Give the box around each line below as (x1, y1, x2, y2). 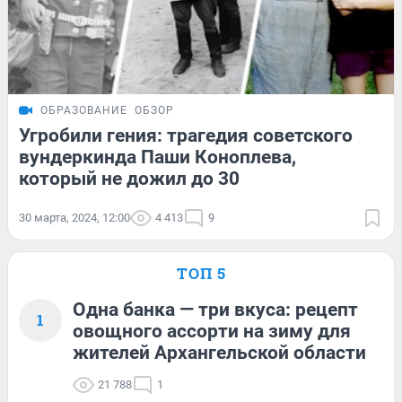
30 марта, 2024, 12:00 (19, 211, 130, 225)
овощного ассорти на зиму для (73, 320, 351, 343)
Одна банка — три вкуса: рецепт (73, 299, 358, 321)
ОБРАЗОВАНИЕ (40, 104, 127, 118)
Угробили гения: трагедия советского (19, 125, 353, 147)
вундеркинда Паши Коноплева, (19, 146, 296, 169)
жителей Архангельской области (73, 342, 366, 364)
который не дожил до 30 (19, 168, 240, 190)
